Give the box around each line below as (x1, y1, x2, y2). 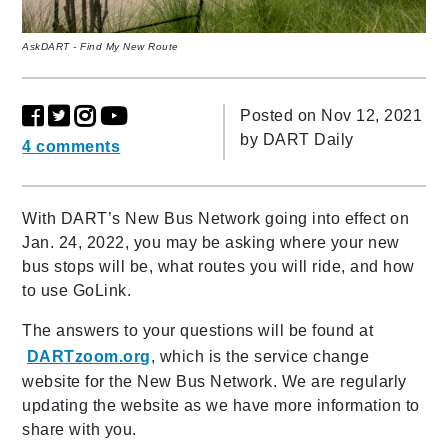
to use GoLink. (22, 281, 141, 299)
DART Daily (262, 130, 354, 148)
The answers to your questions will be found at (22, 321, 374, 339)
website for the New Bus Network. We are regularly (22, 372, 407, 390)
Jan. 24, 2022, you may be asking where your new (22, 233, 400, 251)
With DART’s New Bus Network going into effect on (22, 209, 410, 227)
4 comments (22, 137, 121, 155)
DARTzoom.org (26, 347, 151, 365)
